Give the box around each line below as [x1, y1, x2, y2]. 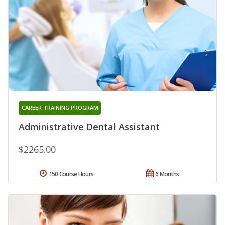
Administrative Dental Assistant [19, 120, 160, 133]
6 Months [155, 169, 179, 178]
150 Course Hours [48, 169, 94, 178]
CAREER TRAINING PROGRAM [21, 103, 98, 111]
